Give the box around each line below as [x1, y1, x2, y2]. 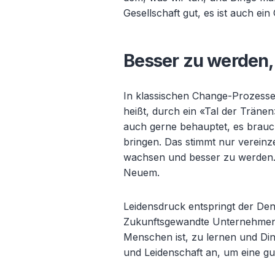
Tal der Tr [204, 105, 251, 117]
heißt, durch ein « [123, 105, 205, 117]
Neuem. [123, 166, 160, 179]
